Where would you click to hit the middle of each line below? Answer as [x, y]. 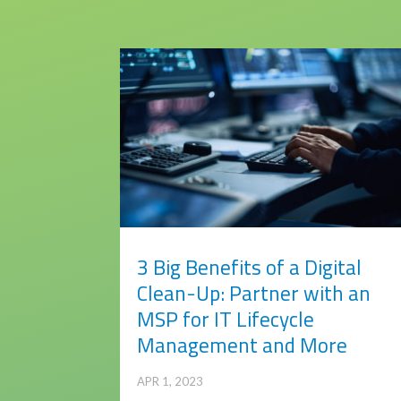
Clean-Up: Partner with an [254, 294]
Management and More [243, 346]
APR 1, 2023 [171, 382]
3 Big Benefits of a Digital [250, 268]
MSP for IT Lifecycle [226, 320]
